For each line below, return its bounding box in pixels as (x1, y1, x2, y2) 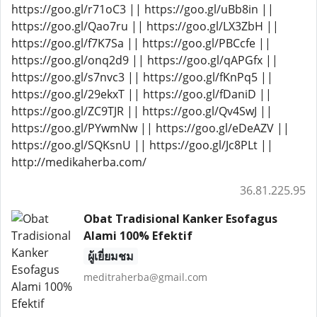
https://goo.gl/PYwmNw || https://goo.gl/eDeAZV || (11, 120, 289, 136)
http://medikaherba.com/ (11, 154, 146, 170)
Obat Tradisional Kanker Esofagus (83, 211, 277, 226)
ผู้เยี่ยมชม (87, 248, 134, 264)
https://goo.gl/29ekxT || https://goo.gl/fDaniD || (11, 86, 272, 102)
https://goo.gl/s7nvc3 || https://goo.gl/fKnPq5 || (11, 69, 273, 85)
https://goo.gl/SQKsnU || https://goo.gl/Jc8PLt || (11, 137, 273, 153)
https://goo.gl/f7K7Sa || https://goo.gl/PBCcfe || (11, 35, 271, 51)
